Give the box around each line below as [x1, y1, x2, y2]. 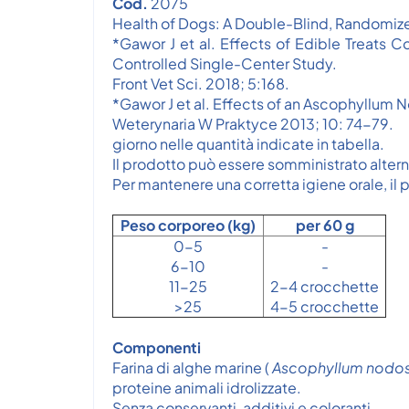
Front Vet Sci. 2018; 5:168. [112, 74, 289, 93]
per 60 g [295, 215, 354, 235]
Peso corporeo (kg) [121, 215, 256, 235]
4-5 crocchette [270, 297, 379, 316]
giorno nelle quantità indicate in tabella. [112, 134, 384, 153]
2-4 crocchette [270, 277, 379, 296]
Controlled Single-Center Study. [112, 54, 337, 73]
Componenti [112, 338, 201, 357]
